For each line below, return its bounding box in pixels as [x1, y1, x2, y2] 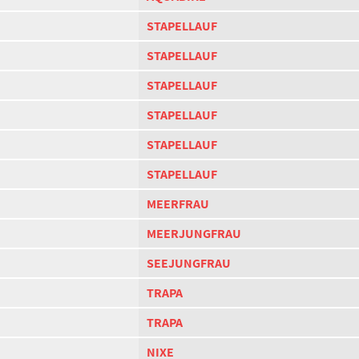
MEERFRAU [147, 196, 209, 212]
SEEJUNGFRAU [147, 255, 231, 272]
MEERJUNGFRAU [147, 225, 241, 242]
